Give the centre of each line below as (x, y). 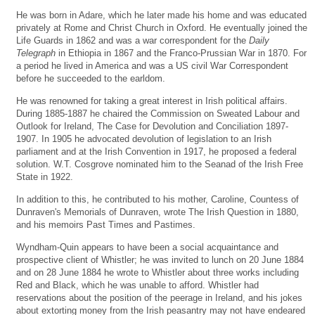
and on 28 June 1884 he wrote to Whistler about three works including (157, 272)
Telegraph (36, 53)
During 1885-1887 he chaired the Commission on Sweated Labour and (158, 113)
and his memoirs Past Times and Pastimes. (106, 224)
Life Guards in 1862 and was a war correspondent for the (133, 40)
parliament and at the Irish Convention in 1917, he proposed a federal (156, 151)
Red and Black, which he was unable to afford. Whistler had (137, 285)
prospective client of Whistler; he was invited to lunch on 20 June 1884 (160, 259)
